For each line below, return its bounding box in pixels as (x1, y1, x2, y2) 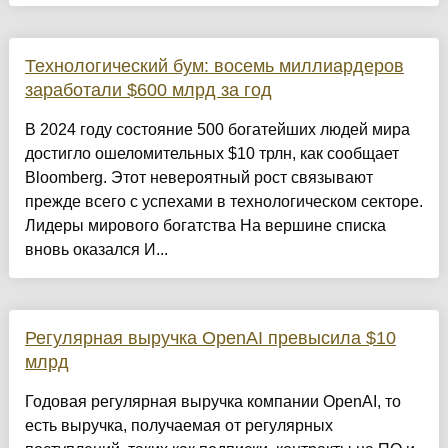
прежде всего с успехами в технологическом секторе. (24, 193, 423, 211)
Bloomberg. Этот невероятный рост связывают (24, 169, 373, 187)
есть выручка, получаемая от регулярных (24, 417, 333, 435)
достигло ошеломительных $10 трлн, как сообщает (24, 145, 399, 163)
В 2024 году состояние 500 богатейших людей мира (24, 121, 410, 139)
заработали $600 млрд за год (24, 80, 272, 101)
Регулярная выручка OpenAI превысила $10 (24, 328, 396, 349)
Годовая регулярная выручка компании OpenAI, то (24, 393, 401, 411)
